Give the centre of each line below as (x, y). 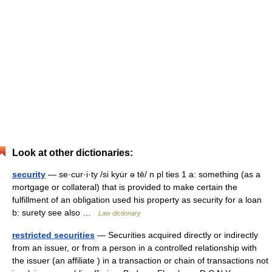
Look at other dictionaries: (73, 153)
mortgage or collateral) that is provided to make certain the (125, 187)
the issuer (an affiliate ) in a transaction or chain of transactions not (140, 260)
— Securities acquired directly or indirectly (176, 235)
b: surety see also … (55, 212)
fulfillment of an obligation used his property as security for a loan (137, 200)
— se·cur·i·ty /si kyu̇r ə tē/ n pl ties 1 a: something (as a (153, 174)
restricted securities (53, 235)
